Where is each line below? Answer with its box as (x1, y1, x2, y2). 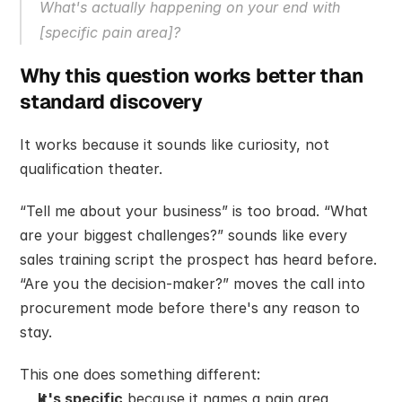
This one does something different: (20, 364, 260, 383)
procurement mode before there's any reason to (20, 298, 360, 317)
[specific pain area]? (39, 22, 180, 41)
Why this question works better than (20, 62, 363, 88)
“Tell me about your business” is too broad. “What (20, 201, 368, 220)
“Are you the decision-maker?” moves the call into (20, 274, 365, 293)
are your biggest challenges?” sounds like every (20, 225, 347, 244)
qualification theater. (20, 159, 162, 178)
